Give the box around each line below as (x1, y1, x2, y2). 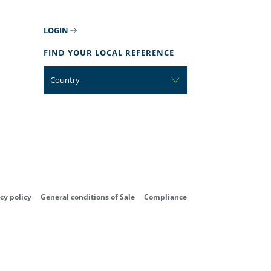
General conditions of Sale (40, 192, 135, 203)
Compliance (143, 192, 187, 203)
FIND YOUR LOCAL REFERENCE (44, 47, 175, 59)
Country (50, 74, 80, 86)
